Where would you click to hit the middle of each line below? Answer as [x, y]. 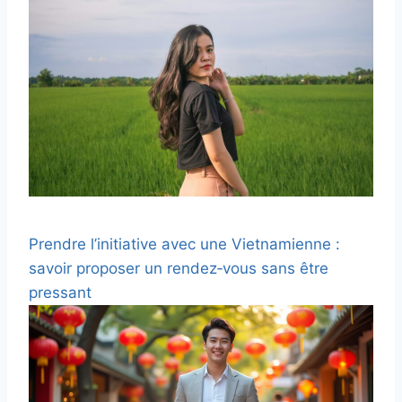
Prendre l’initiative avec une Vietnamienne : [184, 245]
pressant [60, 293]
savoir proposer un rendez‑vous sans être [179, 269]
